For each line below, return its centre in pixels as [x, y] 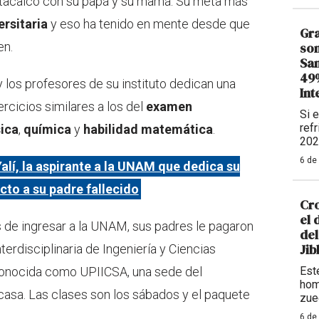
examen [169, 107]
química [47, 130]
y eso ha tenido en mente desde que [149, 24]
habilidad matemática [148, 130]
